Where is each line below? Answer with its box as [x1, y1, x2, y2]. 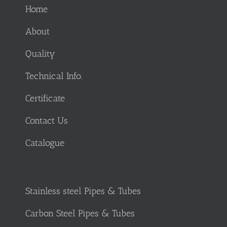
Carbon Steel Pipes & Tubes [25, 208, 135, 219]
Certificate [25, 93, 65, 104]
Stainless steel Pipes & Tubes [25, 185, 141, 197]
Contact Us [25, 115, 68, 127]
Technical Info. [25, 70, 83, 82]
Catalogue [25, 137, 64, 149]
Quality [25, 48, 55, 60]
